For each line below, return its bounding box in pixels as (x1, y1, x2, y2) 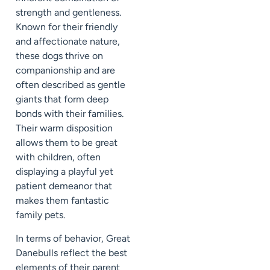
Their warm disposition (16, 122, 113, 134)
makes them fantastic (16, 195, 109, 207)
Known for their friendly (16, 21, 118, 33)
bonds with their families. (16, 108, 124, 120)
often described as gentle (16, 79, 125, 91)
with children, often (16, 151, 101, 163)
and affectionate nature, (16, 36, 120, 48)
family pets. (16, 209, 65, 221)
